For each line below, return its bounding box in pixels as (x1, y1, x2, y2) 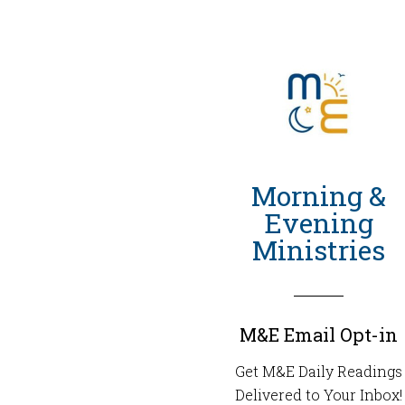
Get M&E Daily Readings (234, 362, 402, 381)
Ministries (251, 232, 385, 268)
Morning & (250, 178, 386, 213)
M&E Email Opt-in (239, 323, 398, 346)
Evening (263, 205, 373, 240)
